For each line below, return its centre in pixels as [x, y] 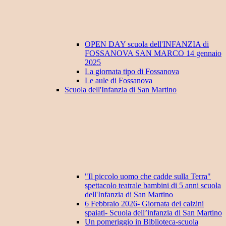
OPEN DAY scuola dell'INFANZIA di [147, 44]
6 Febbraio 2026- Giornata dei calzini [144, 204]
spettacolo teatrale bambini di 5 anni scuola [153, 186]
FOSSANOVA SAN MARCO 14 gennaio [153, 53]
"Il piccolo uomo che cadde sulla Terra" [148, 177]
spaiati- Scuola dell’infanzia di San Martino [153, 213]
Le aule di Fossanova [119, 81]
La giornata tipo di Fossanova [132, 72]
